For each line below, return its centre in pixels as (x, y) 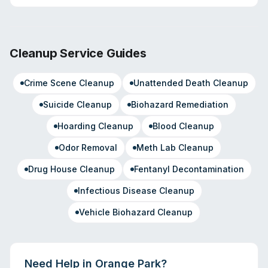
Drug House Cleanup (71, 169)
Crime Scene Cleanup (69, 83)
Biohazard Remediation (180, 104)
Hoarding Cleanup (95, 126)
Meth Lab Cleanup (175, 147)
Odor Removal (88, 147)
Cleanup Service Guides (78, 53)
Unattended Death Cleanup (191, 83)
